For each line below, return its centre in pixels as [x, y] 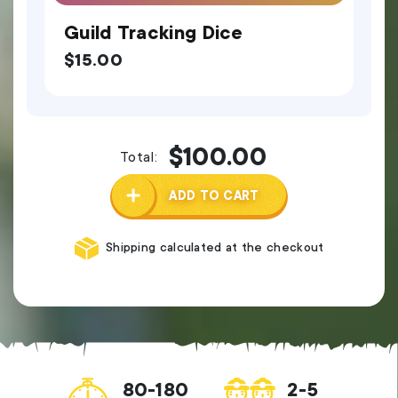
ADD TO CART [214, 195]
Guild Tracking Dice [154, 33]
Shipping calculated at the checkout [215, 247]
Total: [139, 157]
